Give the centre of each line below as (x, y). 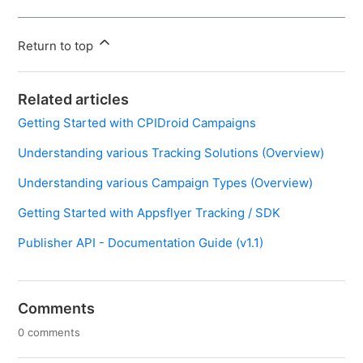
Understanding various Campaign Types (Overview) (166, 182)
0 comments (49, 332)
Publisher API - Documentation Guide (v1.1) (141, 242)
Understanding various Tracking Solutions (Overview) (171, 152)
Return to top (58, 45)
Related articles (74, 99)
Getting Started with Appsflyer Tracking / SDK (149, 212)
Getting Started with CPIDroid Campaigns (137, 122)
